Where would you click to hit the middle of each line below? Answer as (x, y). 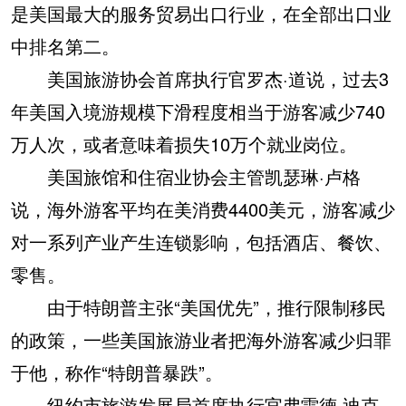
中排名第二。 (65, 46)
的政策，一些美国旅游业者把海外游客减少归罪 (201, 340)
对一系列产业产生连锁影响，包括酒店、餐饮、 (201, 242)
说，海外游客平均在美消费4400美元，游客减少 (203, 209)
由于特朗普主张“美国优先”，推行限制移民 (198, 307)
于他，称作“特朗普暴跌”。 (117, 372)
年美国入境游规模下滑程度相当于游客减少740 (198, 111)
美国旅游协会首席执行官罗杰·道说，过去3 (200, 79)
